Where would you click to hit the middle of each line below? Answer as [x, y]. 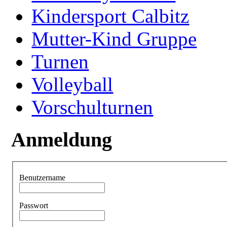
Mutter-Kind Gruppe [114, 39]
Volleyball [72, 84]
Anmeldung [62, 140]
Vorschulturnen [92, 107]
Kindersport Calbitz [110, 16]
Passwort [34, 205]
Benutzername [43, 177]
